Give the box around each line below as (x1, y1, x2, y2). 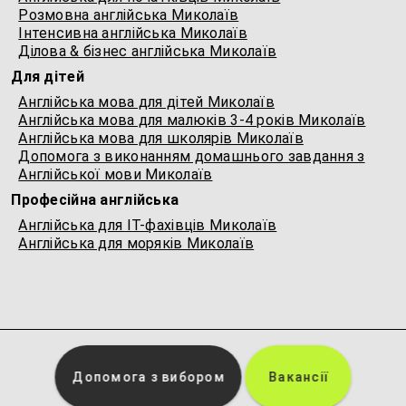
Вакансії (268, 370, 329, 384)
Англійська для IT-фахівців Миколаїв (18, 217, 277, 234)
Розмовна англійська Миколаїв (18, 6, 239, 24)
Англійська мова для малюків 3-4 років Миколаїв (18, 111, 366, 129)
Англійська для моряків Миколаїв (18, 235, 255, 252)
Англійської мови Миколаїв (18, 166, 213, 183)
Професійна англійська (11, 191, 179, 208)
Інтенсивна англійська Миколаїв (18, 24, 247, 42)
